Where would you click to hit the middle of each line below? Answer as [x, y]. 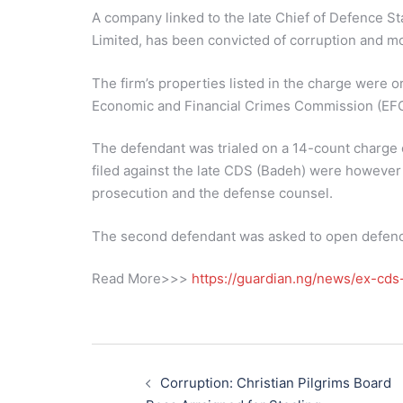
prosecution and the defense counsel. [212, 193]
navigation [141, 378]
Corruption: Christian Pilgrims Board [276, 383]
